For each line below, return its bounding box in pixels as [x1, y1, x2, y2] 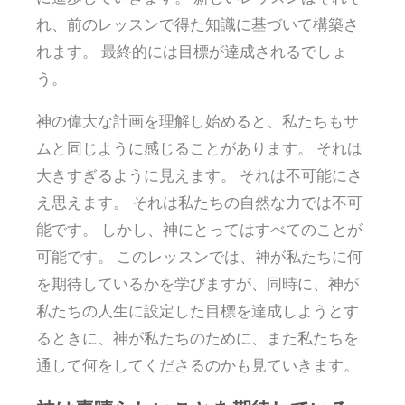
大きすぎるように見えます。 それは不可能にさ [36, 164, 363, 185]
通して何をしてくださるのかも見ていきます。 [36, 353, 359, 375]
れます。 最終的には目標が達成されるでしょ [36, 40, 347, 61]
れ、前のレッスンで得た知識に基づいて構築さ [36, 13, 359, 34]
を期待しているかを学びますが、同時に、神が [36, 272, 359, 294]
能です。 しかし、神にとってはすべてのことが [36, 218, 363, 240]
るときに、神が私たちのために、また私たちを [36, 326, 359, 348]
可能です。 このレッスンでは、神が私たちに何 [36, 245, 363, 267]
